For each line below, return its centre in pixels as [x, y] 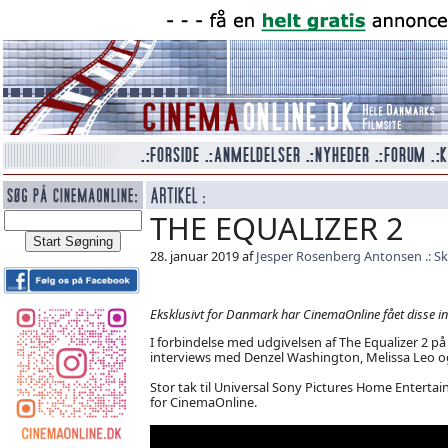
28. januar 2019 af [202, 256]
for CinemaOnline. [203, 401]
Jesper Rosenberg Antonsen [338, 256]
